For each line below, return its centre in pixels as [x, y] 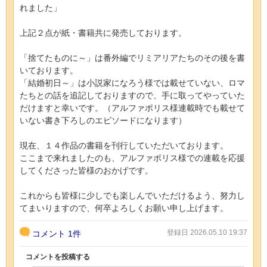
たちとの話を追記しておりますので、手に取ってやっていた [132, 95]
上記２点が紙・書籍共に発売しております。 [103, 32]
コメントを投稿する [58, 257]
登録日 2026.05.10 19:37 [207, 232]
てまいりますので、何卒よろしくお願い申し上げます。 [124, 208]
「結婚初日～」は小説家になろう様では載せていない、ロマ [132, 83]
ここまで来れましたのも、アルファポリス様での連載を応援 [132, 158]
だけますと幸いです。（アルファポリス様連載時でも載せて [132, 108]
